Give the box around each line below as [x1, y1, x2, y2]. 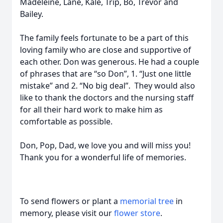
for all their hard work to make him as [20, 104, 163, 115]
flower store [114, 208, 160, 219]
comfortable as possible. [20, 116, 112, 127]
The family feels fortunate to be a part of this [20, 32, 189, 43]
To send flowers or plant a [20, 196, 120, 207]
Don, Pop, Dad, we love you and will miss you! [20, 140, 191, 151]
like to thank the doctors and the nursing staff [20, 92, 194, 103]
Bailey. [20, 8, 43, 19]
